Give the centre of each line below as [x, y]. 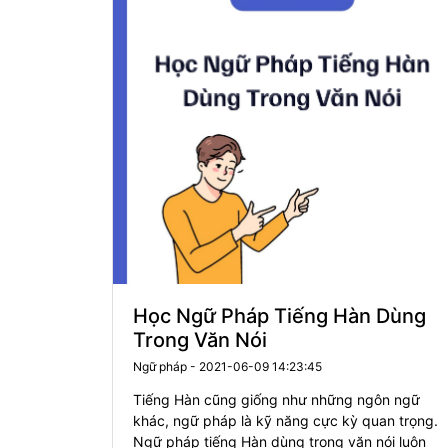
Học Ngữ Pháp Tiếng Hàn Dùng [279, 316]
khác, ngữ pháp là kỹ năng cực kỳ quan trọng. [285, 420]
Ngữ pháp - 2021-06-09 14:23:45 [227, 366]
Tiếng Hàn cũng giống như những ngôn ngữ [276, 399]
